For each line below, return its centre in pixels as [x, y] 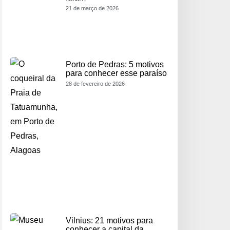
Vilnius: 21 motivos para [109, 220]
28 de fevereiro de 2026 [95, 83]
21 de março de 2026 [92, 8]
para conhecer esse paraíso [116, 73]
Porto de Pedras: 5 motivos [115, 64]
